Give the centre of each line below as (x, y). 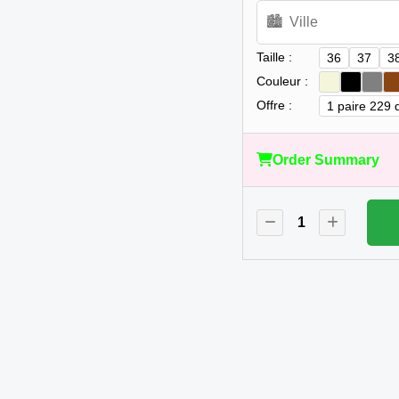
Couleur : (282, 81)
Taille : (274, 57)
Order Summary (326, 159)
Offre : (274, 106)
